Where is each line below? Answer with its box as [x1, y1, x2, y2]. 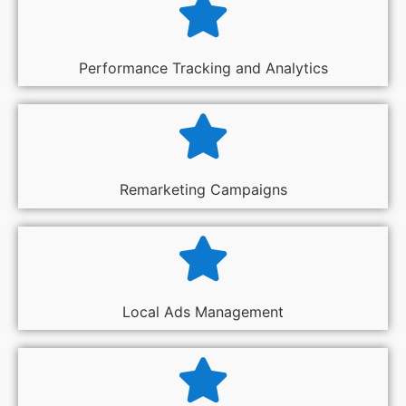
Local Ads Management [122, 302, 284, 321]
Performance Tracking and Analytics [78, 58, 328, 77]
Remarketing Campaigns [119, 180, 287, 199]
